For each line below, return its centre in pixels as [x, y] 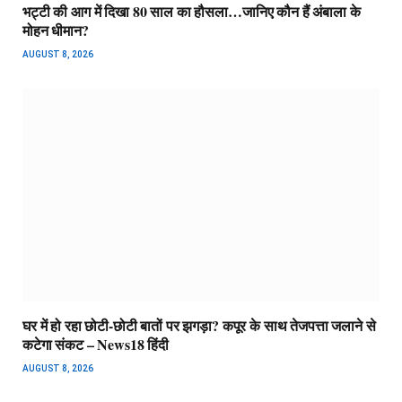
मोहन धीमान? [56, 31]
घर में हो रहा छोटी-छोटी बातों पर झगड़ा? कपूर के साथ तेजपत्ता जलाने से [199, 326]
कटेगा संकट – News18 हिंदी [96, 345]
